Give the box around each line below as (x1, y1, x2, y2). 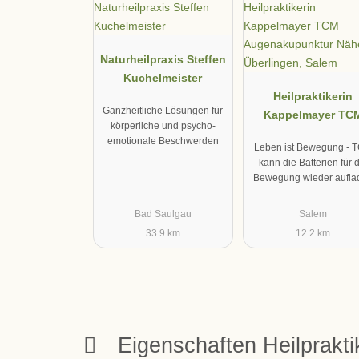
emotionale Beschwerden (107, 135, 219, 147)
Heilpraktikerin (273, 90, 353, 103)
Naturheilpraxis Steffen (99, 53, 226, 67)
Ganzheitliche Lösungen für (103, 104, 224, 116)
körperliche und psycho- (110, 119, 216, 131)
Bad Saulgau (134, 208, 192, 220)
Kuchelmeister (123, 71, 203, 85)
